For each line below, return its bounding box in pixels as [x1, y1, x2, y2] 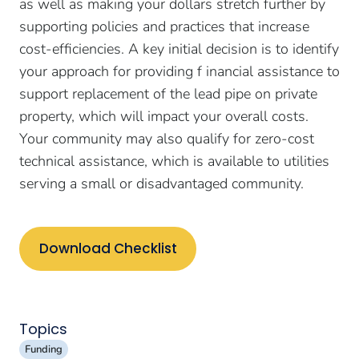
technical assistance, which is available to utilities [19, 151, 329, 171]
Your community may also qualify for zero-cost [19, 129, 314, 148]
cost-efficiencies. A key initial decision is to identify [19, 39, 339, 58]
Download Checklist [38, 239, 177, 259]
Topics [19, 318, 67, 339]
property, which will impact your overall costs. [19, 107, 309, 126]
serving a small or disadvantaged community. [19, 174, 304, 193]
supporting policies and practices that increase [19, 17, 309, 36]
